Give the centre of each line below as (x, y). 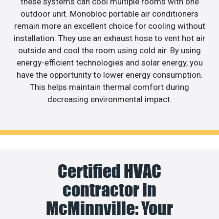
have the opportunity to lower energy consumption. (109, 75)
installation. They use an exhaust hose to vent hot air (109, 38)
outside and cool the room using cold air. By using (109, 50)
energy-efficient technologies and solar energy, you (109, 62)
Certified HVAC (109, 171)
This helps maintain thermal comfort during (109, 87)
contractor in (109, 190)
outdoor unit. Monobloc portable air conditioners (109, 13)
